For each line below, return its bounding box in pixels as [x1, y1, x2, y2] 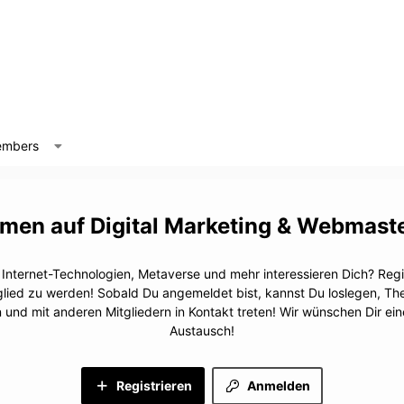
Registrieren [116, 378, 192, 393]
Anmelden [247, 378, 310, 393]
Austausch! [170, 323, 234, 338]
